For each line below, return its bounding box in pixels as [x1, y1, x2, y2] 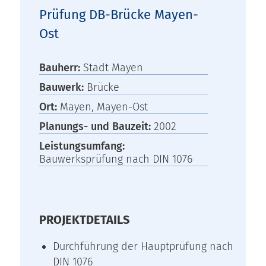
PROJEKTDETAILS [39, 212, 130, 227]
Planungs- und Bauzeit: [39, 119, 154, 133]
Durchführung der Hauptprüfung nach [53, 239, 234, 253]
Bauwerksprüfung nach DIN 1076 [39, 152, 193, 166]
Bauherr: [39, 61, 84, 74]
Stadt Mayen [83, 61, 144, 74]
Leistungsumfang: [39, 139, 125, 153]
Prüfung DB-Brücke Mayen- [39, 6, 199, 23]
